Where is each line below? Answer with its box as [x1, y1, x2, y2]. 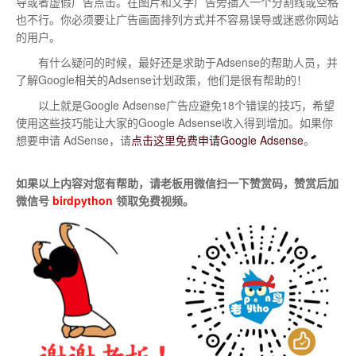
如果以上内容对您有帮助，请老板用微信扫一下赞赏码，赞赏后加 [16, 175, 339, 191]
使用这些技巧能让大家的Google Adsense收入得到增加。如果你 [16, 114, 333, 130]
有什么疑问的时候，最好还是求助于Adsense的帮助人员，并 [16, 54, 338, 70]
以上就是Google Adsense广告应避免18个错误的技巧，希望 [16, 97, 335, 113]
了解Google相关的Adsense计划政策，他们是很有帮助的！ [16, 72, 308, 87]
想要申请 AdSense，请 [16, 132, 131, 148]
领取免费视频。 [113, 192, 194, 208]
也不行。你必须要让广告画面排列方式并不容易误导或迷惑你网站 [16, 11, 339, 27]
